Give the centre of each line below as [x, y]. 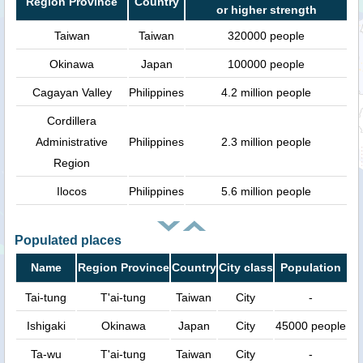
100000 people [266, 64]
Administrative [72, 141]
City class [246, 268]
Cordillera [72, 120]
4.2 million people [266, 92]
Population [311, 268]
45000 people [311, 326]
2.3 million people [266, 141]
